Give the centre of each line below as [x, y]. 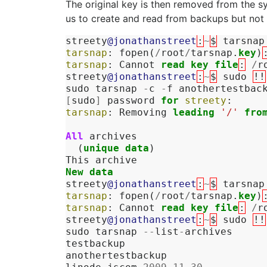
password [131, 100]
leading [194, 112]
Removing [143, 112]
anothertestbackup [116, 255]
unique [101, 148]
